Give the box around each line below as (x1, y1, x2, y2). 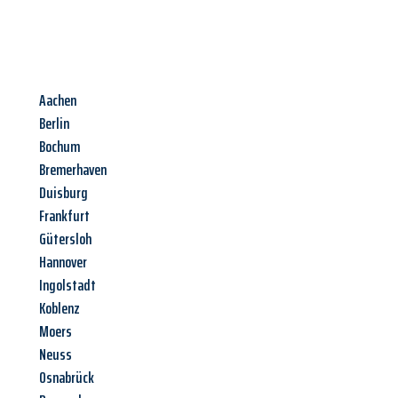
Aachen (39, 88, 76, 114)
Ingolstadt (39, 273, 96, 298)
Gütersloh (39, 227, 92, 252)
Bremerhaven (39, 157, 107, 183)
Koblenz (39, 296, 80, 322)
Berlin (39, 111, 69, 137)
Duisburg (39, 180, 88, 206)
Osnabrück (39, 365, 94, 391)
